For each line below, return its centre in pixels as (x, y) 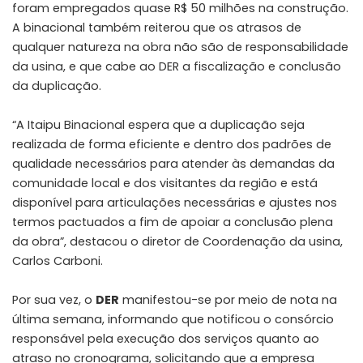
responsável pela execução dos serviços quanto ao (166, 339)
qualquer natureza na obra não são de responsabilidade (180, 47)
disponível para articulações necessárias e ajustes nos (175, 203)
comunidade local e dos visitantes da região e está (165, 184)
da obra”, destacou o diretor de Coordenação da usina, (177, 242)
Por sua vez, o (54, 300)
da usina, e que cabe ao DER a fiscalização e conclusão (177, 67)
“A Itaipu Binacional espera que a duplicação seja (158, 125)
